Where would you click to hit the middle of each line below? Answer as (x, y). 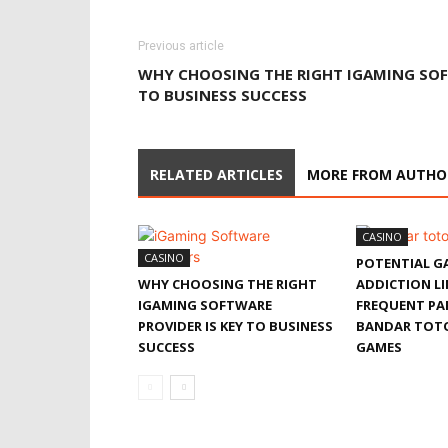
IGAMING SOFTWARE (205, 305)
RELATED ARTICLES (216, 174)
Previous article (181, 46)
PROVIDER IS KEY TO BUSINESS (235, 326)
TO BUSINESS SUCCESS (222, 95)
